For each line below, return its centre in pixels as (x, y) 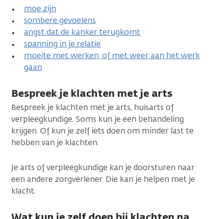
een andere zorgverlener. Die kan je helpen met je (103, 179)
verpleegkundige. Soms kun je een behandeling (98, 119)
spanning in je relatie (62, 44)
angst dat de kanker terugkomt (82, 32)
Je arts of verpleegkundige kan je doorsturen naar (103, 167)
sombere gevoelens (60, 20)
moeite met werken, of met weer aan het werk (112, 55)
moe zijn (40, 8)
